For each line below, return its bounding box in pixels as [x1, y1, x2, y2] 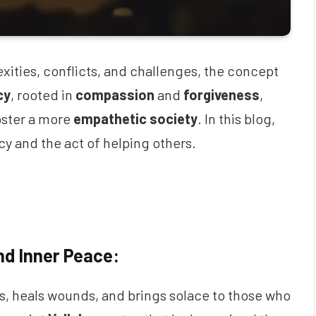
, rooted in [11, 86, 75, 103]
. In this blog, [197, 110, 275, 127]
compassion [75, 86, 154, 103]
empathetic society [73, 110, 197, 127]
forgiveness [183, 86, 260, 103]
